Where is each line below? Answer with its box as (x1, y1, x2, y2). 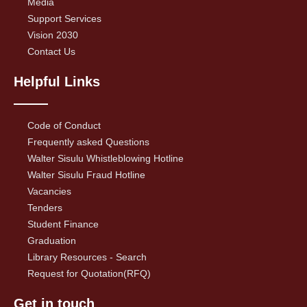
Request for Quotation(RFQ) (27, 267, 151, 279)
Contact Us (27, 45, 75, 57)
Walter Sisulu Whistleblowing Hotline (27, 152, 184, 164)
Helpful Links (14, 73, 100, 89)
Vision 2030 (27, 29, 78, 40)
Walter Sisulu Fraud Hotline (27, 169, 145, 180)
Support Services (27, 12, 101, 24)
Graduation (27, 234, 76, 246)
